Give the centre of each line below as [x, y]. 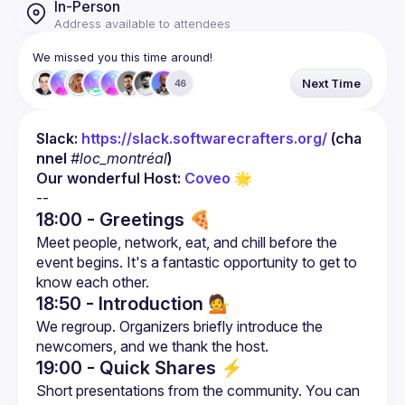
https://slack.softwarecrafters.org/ [204, 138]
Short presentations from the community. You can [198, 391]
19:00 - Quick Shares [126, 368]
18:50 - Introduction [120, 304]
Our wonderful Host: [110, 178]
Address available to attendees [142, 24]
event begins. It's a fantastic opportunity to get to [197, 262]
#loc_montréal [119, 158]
